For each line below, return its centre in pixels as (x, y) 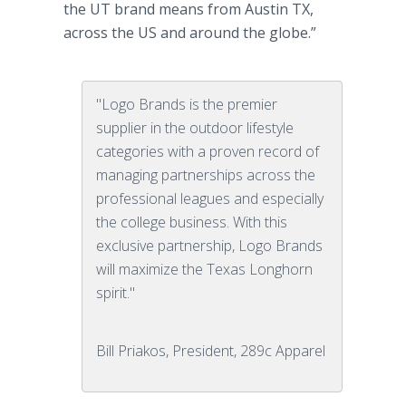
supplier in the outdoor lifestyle (195, 128)
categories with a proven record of (208, 151)
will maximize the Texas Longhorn (204, 269)
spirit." (116, 293)
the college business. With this (192, 222)
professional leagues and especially (210, 198)
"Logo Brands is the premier (187, 104)
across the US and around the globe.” (195, 33)
